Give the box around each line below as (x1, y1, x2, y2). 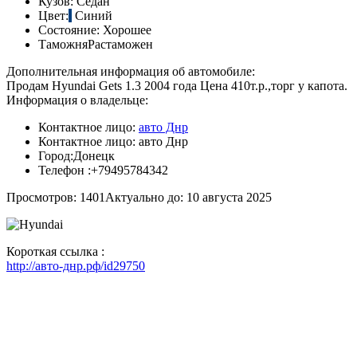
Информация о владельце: (6, 92, 148, 107)
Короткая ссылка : (6, 244, 104, 258)
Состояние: (38, 22, 103, 37)
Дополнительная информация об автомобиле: (6, 64, 255, 78)
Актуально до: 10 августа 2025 (105, 190, 272, 204)
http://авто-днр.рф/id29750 (6, 258, 145, 273)
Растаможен (88, 37, 153, 51)
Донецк (73, 148, 115, 163)
